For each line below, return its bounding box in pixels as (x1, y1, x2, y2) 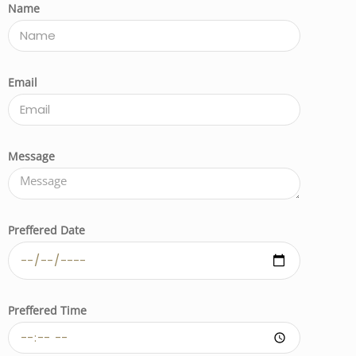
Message (8, 148, 55, 164)
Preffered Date (8, 222, 85, 238)
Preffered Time (8, 302, 87, 318)
